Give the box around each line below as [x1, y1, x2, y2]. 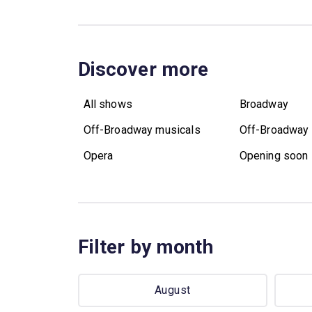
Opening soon [239, 148, 309, 162]
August [155, 283, 191, 297]
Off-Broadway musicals [83, 123, 201, 136]
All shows [83, 97, 132, 111]
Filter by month [77, 235, 213, 258]
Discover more [77, 57, 209, 81]
